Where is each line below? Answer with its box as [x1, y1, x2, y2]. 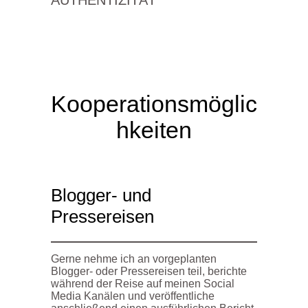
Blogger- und [51, 184, 151, 206]
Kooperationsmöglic [51, 91, 257, 117]
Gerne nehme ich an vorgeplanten [51, 252, 217, 265]
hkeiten [116, 117, 192, 143]
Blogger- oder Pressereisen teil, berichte [51, 265, 247, 277]
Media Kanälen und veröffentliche [51, 289, 214, 302]
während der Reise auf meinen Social [51, 277, 234, 289]
